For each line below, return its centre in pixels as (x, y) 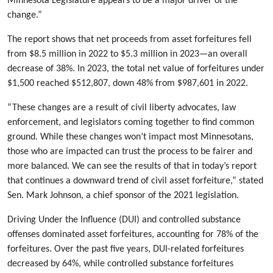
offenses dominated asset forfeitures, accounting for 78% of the (133, 235)
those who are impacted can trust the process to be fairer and (130, 152)
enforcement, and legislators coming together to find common (131, 122)
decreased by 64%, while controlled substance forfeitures (120, 264)
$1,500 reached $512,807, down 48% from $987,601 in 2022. (128, 83)
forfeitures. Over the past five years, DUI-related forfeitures (126, 249)
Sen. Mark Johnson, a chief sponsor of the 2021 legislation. (123, 196)
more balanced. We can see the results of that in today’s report (132, 166)
